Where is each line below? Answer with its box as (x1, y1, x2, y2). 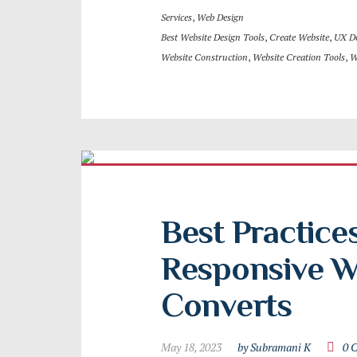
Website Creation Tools (253, 51, 345, 63)
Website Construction (161, 51, 248, 63)
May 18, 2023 (161, 339, 222, 355)
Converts (161, 286, 292, 324)
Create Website (269, 31, 329, 43)
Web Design (197, 11, 244, 23)
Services (161, 11, 192, 23)
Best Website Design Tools (161, 31, 265, 43)
